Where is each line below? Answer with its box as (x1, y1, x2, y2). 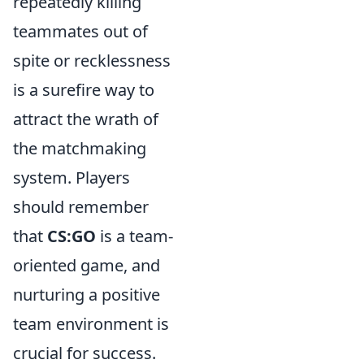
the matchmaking (13, 137, 146, 159)
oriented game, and (13, 254, 160, 276)
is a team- (96, 225, 173, 247)
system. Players (13, 167, 130, 188)
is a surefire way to (13, 79, 154, 101)
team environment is (13, 313, 169, 335)
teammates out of (13, 20, 148, 42)
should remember (13, 196, 149, 218)
